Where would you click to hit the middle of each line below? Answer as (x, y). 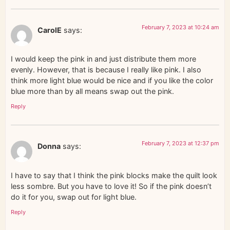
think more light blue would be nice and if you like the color (112, 80)
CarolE (50, 30)
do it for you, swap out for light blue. (74, 197)
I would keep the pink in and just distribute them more (103, 59)
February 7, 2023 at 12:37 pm (180, 143)
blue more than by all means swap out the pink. (92, 91)
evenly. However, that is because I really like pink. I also (106, 69)
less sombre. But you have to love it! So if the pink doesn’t (111, 186)
